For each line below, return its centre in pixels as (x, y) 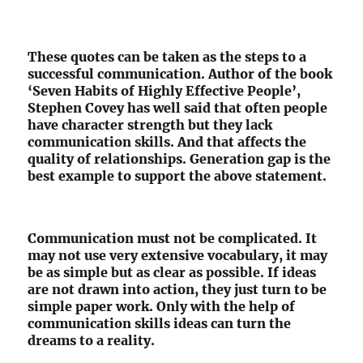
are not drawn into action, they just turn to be (177, 290)
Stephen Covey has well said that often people (178, 108)
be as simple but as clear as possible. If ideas (172, 273)
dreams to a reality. (92, 341)
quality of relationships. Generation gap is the (179, 159)
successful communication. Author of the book (180, 74)
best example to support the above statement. (177, 176)
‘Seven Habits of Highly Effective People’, (164, 91)
